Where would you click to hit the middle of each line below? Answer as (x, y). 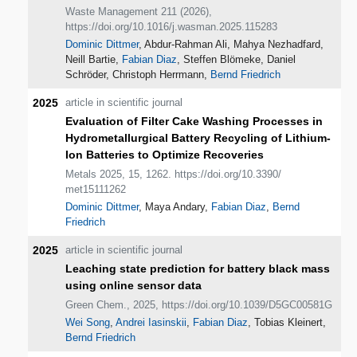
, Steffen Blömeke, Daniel (237, 59)
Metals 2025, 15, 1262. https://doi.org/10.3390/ (174, 174)
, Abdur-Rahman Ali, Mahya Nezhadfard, (231, 44)
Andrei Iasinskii (151, 322)
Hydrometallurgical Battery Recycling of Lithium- (198, 137)
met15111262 (96, 189)
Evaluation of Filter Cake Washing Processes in (194, 121)
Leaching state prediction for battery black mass (198, 268)
